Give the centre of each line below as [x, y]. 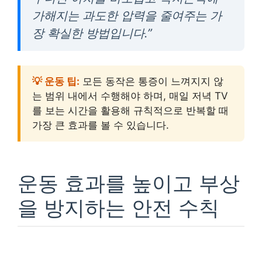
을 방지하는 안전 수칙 [118, 207]
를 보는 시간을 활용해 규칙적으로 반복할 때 [130, 110]
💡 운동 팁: [56, 81]
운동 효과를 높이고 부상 [129, 183]
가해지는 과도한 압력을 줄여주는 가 [127, 15]
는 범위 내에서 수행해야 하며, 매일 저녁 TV [130, 96]
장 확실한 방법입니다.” [92, 33]
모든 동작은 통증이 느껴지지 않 [151, 81]
